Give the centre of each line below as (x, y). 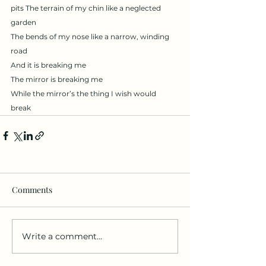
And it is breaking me (48, 65)
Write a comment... (62, 236)
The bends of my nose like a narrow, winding (91, 37)
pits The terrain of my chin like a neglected (87, 8)
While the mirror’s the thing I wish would (84, 94)
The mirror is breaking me (57, 79)
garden (23, 22)
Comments (32, 190)
